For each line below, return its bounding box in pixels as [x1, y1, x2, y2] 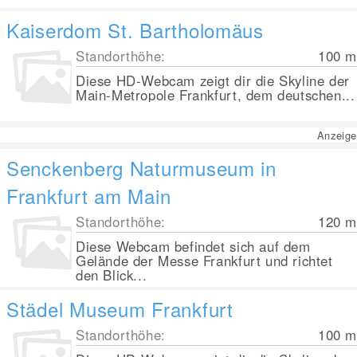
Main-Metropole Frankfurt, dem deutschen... [76, 85, 355, 104]
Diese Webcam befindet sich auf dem [76, 237, 311, 256]
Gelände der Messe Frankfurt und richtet [76, 251, 333, 270]
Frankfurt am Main [6, 182, 171, 210]
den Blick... [76, 265, 147, 284]
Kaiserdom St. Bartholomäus [6, 16, 264, 44]
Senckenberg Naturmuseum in [6, 154, 277, 182]
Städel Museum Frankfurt [6, 295, 233, 323]
